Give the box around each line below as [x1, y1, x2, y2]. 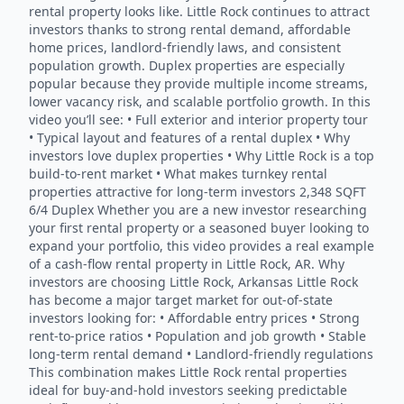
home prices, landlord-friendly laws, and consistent [29, 39, 341, 56]
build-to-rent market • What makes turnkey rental [29, 165, 327, 182]
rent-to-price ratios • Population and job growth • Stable [29, 327, 366, 344]
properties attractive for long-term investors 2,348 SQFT [29, 183, 366, 200]
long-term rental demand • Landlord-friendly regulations [29, 345, 373, 363]
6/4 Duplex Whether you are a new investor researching [29, 201, 367, 218]
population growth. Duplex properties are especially [29, 57, 344, 74]
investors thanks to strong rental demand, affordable [29, 21, 351, 38]
